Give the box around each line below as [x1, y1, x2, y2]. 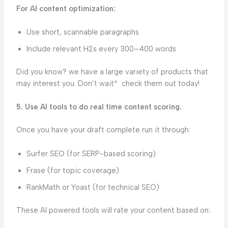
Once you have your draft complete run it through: [16, 125, 190, 135]
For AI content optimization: [16, 4, 118, 13]
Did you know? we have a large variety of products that [16, 67, 208, 77]
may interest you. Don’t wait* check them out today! [16, 79, 199, 89]
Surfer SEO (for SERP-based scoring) [26, 149, 156, 158]
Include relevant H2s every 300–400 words [26, 44, 176, 54]
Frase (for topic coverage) [26, 165, 119, 175]
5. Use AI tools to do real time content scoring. [16, 102, 182, 112]
